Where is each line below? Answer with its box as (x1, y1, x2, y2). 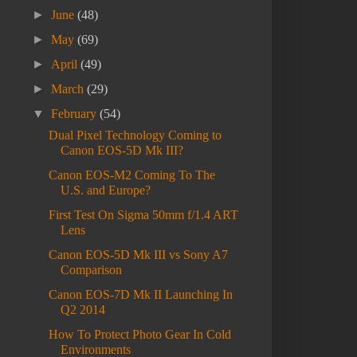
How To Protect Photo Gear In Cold (48, 328, 231, 342)
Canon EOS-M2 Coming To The (48, 168, 215, 182)
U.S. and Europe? (60, 183, 151, 198)
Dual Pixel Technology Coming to (48, 128, 222, 143)
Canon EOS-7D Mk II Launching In (48, 288, 233, 302)
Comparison (60, 263, 122, 277)
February (51, 107, 100, 121)
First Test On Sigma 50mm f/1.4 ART (48, 208, 238, 222)
